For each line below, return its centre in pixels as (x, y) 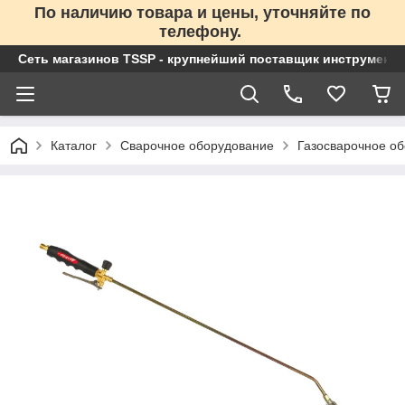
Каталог (74, 146)
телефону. (200, 32)
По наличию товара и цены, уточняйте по (202, 13)
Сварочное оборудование (197, 146)
